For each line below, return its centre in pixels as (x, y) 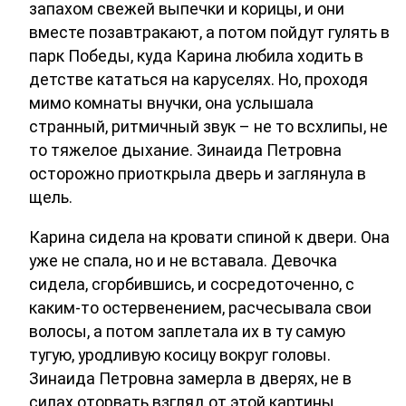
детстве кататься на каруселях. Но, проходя (198, 80)
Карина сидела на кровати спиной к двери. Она (209, 237)
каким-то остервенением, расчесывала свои (200, 308)
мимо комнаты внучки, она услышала (171, 103)
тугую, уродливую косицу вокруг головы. (180, 355)
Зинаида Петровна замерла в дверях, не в (190, 379)
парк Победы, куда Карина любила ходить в (196, 56)
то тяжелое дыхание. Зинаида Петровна (185, 150)
